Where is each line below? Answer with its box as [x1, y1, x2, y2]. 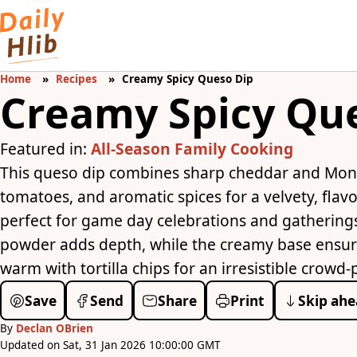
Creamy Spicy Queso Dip [122, 72, 254, 87]
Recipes [56, 72, 98, 87]
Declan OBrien [16, 321, 93, 336]
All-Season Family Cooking [91, 138, 293, 160]
